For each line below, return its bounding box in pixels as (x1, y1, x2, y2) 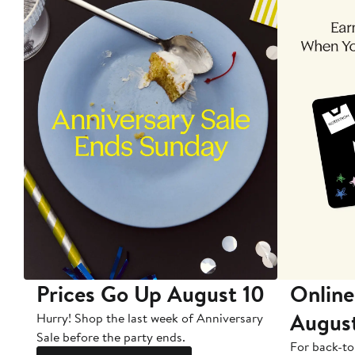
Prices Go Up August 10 (36, 278, 265, 310)
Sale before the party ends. (36, 328, 185, 346)
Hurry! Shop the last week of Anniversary (36, 309, 263, 327)
